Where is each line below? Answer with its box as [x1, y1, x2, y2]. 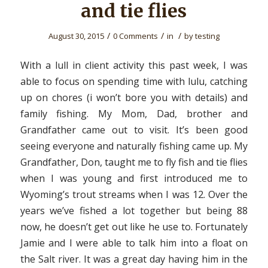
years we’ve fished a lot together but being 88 [20, 203, 248, 217]
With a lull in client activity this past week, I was [20, 58, 248, 72]
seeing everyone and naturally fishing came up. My [20, 139, 248, 153]
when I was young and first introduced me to [20, 171, 248, 185]
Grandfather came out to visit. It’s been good [20, 123, 248, 136]
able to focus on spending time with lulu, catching [20, 74, 248, 88]
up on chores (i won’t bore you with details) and [20, 90, 248, 104]
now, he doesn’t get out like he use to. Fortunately [20, 220, 248, 233]
